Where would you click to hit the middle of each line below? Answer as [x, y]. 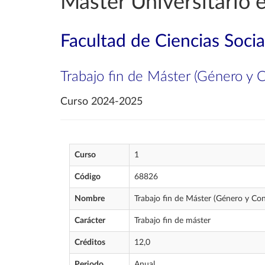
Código [88, 177]
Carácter [90, 221]
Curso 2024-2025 [101, 102]
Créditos [90, 243]
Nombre [90, 199]
